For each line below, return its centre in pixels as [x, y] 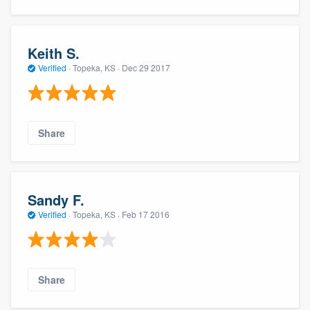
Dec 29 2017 [146, 67]
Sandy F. [56, 199]
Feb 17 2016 [146, 214]
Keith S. [54, 53]
